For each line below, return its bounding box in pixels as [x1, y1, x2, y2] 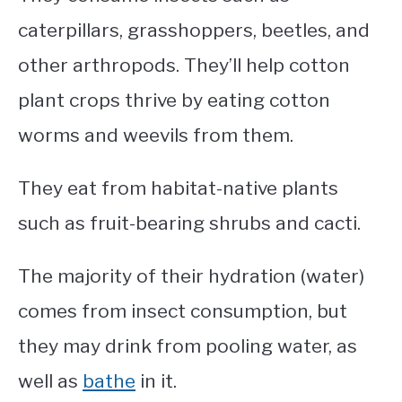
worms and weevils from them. [18, 124, 298, 147]
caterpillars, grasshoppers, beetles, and [18, 19, 370, 42]
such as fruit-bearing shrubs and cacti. [18, 212, 361, 235]
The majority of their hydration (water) [18, 265, 364, 288]
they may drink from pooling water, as [18, 335, 357, 358]
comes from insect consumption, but [18, 300, 347, 323]
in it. [135, 370, 181, 393]
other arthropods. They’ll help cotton [18, 54, 350, 77]
